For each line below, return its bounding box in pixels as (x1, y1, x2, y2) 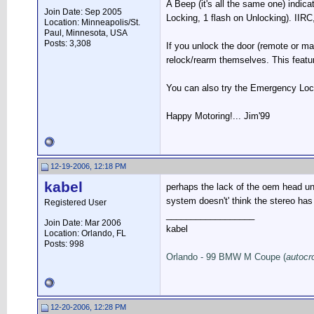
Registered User (44, 198, 107, 207)
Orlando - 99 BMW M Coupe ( (166, 252, 286, 262)
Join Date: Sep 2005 (44, 7, 122, 17)
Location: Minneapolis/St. (44, 18, 140, 27)
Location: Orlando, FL (44, 228, 126, 238)
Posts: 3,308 (44, 39, 91, 48)
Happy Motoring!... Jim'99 (166, 111, 270, 121)
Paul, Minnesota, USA (44, 28, 128, 38)
